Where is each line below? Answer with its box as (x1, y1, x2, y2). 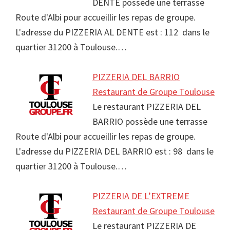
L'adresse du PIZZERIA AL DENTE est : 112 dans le (15, 26, 209, 39)
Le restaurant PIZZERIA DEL (92, 101, 201, 113)
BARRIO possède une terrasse (92, 116, 207, 128)
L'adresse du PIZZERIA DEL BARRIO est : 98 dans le (15, 145, 214, 158)
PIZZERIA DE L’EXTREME (92, 190, 189, 202)
